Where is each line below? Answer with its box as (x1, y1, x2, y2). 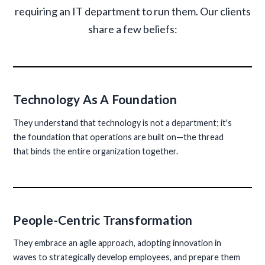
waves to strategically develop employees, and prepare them (13, 251, 241, 262)
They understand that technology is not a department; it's (13, 117, 232, 128)
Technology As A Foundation (13, 92, 177, 107)
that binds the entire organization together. (13, 146, 179, 156)
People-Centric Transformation (13, 212, 193, 227)
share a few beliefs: (88, 22, 177, 36)
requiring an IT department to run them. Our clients (14, 5, 251, 18)
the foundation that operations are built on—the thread (13, 131, 224, 142)
